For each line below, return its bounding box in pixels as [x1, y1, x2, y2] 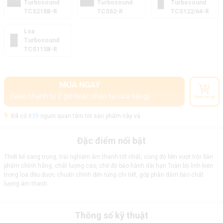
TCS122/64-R [170, 8, 209, 15]
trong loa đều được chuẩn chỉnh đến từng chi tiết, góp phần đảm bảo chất [3, 171, 204, 178]
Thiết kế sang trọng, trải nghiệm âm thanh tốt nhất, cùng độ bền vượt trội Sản [3, 153, 213, 160]
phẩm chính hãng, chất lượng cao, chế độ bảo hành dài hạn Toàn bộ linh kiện [3, 162, 213, 169]
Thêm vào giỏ [194, 94, 215, 99]
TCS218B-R [23, 8, 57, 15]
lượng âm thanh [3, 180, 47, 187]
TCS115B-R [23, 46, 57, 53]
